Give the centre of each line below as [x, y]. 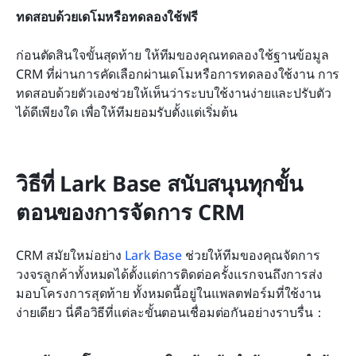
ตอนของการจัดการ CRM [131, 212]
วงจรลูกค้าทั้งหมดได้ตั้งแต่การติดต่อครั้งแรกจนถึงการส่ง [169, 275]
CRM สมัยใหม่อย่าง [71, 255]
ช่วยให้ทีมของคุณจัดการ [251, 255]
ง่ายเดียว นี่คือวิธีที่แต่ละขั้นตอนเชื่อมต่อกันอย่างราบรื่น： [171, 313]
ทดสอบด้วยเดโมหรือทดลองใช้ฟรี [107, 17]
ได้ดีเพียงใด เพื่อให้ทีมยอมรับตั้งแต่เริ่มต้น [127, 112]
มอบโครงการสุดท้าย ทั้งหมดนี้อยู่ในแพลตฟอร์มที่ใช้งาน [168, 294]
